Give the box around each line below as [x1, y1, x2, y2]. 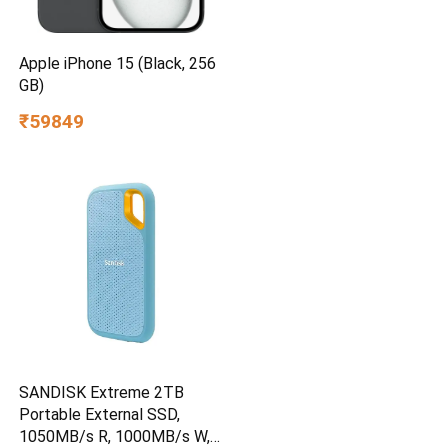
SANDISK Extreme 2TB [19, 383, 185, 403]
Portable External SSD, [19, 405, 181, 425]
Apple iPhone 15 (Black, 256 [19, 54, 217, 74]
